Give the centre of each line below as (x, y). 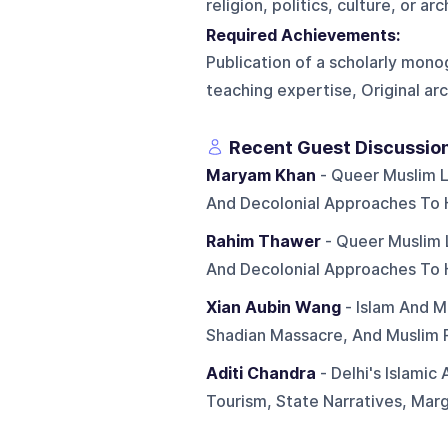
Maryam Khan (260, 175)
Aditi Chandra (260, 373)
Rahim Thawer (263, 241)
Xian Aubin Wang (273, 307)
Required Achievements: (306, 35)
